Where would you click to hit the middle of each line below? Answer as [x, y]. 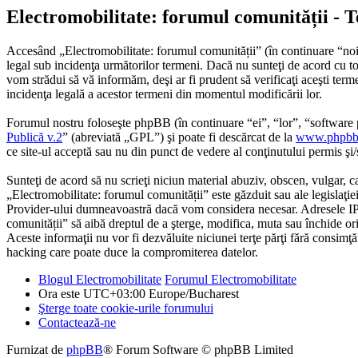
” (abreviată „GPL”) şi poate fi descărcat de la [179, 137]
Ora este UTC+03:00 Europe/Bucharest [139, 294]
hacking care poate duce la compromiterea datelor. [132, 253]
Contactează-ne [77, 323]
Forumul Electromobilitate [231, 280]
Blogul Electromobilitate [100, 280]
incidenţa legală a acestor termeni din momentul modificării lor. [164, 94]
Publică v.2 [34, 137]
